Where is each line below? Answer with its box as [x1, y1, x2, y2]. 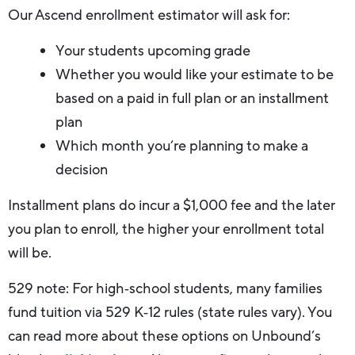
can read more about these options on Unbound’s [8, 326, 321, 346]
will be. [8, 243, 52, 263]
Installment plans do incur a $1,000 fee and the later [8, 196, 335, 216]
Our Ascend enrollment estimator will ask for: [8, 6, 290, 25]
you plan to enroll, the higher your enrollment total [8, 219, 324, 239]
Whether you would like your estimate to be [55, 65, 334, 85]
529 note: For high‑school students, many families [8, 279, 323, 299]
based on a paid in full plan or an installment [55, 89, 329, 109]
